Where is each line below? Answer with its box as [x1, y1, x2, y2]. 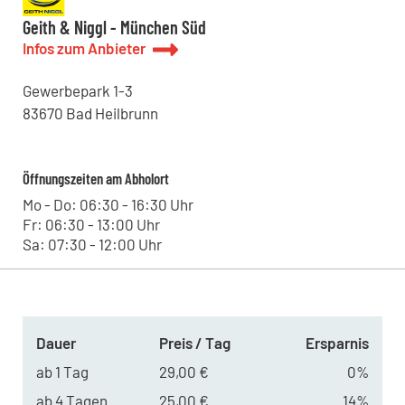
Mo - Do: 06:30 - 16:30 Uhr [22, 195, 193, 214]
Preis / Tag [158, 334, 231, 353]
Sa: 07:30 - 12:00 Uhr [22, 235, 162, 254]
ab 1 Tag [35, 363, 89, 381]
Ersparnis [305, 334, 369, 353]
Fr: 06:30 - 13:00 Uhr [22, 215, 160, 234]
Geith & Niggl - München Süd [22, 16, 206, 39]
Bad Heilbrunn [65, 104, 158, 123]
